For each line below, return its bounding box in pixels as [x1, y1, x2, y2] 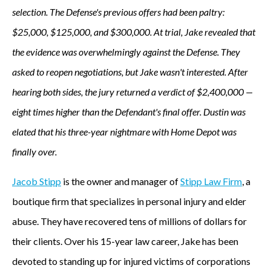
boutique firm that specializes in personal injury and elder [12, 195, 246, 207]
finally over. [12, 146, 57, 157]
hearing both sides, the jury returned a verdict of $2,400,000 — [12, 86, 253, 97]
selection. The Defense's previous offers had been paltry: [12, 6, 224, 18]
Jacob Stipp [12, 175, 61, 187]
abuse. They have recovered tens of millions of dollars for [12, 215, 247, 227]
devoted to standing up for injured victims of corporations [12, 255, 250, 267]
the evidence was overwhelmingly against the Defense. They [12, 46, 240, 57]
